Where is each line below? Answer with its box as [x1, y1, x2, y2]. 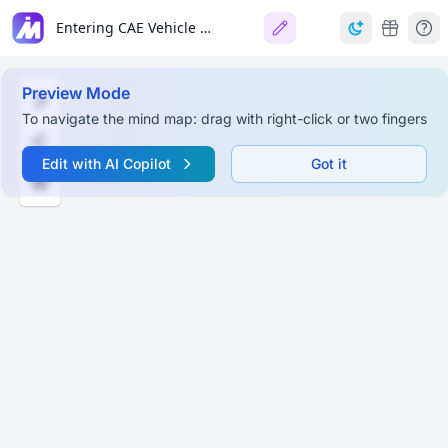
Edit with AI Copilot [41, 155, 171, 172]
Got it [310, 155, 347, 172]
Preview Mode [21, 83, 130, 103]
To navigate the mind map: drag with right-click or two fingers [21, 110, 427, 127]
